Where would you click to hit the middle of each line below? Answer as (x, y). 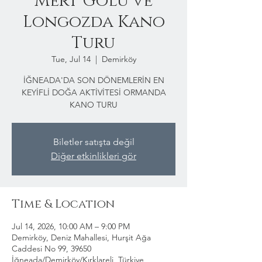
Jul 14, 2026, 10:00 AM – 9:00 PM (71, 226)
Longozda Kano (94, 22)
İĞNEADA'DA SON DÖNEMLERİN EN (94, 80)
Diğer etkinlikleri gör (94, 156)
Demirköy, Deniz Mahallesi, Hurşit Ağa (81, 237)
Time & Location (63, 204)
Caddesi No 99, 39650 (51, 249)
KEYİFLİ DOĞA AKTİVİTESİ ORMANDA (94, 92)
